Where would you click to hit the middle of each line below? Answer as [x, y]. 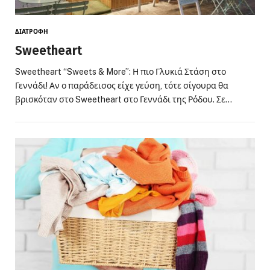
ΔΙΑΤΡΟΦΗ [32, 32]
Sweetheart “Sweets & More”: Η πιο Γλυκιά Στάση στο [121, 72]
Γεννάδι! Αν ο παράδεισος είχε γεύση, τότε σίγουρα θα [122, 86]
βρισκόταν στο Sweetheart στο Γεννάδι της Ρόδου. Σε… [124, 100]
